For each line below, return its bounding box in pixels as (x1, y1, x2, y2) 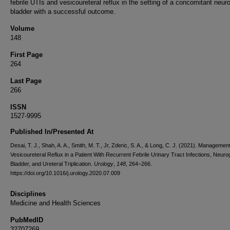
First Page (10, 51, 43, 59)
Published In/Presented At (10, 128, 93, 136)
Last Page (10, 77, 42, 85)
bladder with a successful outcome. (10, 8, 116, 15)
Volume (10, 25, 34, 32)
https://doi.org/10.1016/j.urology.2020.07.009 (10, 170, 120, 176)
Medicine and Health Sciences (10, 199, 101, 207)
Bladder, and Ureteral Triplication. (10, 161, 94, 167)
